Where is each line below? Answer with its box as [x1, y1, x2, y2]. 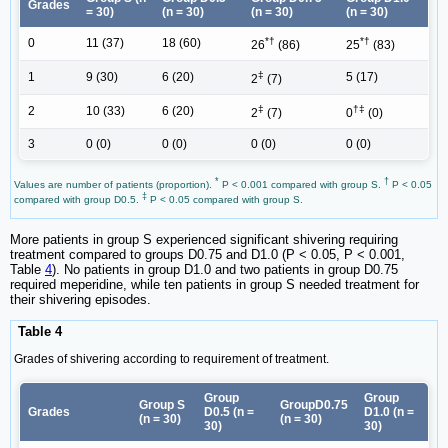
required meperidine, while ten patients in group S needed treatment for [10, 277, 419, 293]
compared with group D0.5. [14, 194, 142, 206]
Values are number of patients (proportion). [14, 179, 215, 191]
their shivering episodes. [10, 292, 151, 308]
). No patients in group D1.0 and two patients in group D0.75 [52, 262, 398, 278]
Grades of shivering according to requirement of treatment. [14, 351, 329, 366]
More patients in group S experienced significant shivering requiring [10, 232, 398, 248]
